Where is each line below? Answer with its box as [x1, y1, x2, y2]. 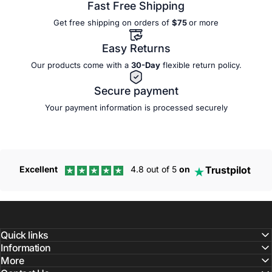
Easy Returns [101, 42, 171, 55]
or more [189, 18, 219, 28]
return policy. [192, 60, 242, 70]
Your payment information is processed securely [44, 103, 228, 113]
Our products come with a [30, 60, 131, 70]
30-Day [131, 60, 160, 70]
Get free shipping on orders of [53, 18, 172, 28]
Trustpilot [205, 164, 251, 177]
